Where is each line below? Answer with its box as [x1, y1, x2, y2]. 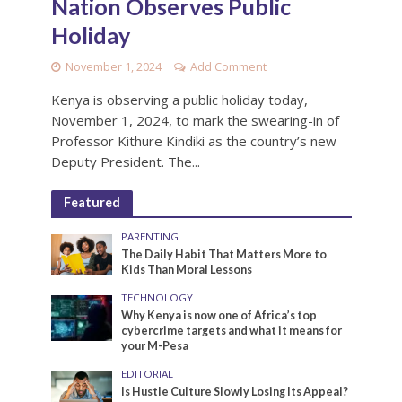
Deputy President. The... [50, 153, 200, 171]
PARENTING [121, 230, 179, 244]
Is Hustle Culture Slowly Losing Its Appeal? [121, 385, 349, 399]
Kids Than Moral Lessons [121, 263, 253, 277]
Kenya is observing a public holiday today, [50, 91, 308, 109]
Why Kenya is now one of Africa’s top [121, 309, 318, 323]
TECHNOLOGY [121, 291, 194, 305]
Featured [63, 195, 120, 211]
